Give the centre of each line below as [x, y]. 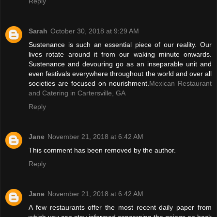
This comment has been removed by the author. [102, 150]
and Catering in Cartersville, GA [77, 93]
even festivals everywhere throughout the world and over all [120, 73]
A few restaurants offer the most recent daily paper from [120, 207]
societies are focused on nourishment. [89, 83]
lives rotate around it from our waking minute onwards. [120, 54]
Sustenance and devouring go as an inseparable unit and [120, 64]
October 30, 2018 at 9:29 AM [95, 31]
